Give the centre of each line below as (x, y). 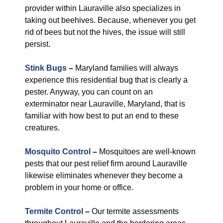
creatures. (42, 128)
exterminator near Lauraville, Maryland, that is (105, 104)
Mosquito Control (58, 152)
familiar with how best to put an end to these (102, 116)
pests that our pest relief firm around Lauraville (106, 164)
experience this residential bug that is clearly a (106, 80)
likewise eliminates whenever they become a (104, 175)
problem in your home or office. (79, 187)
